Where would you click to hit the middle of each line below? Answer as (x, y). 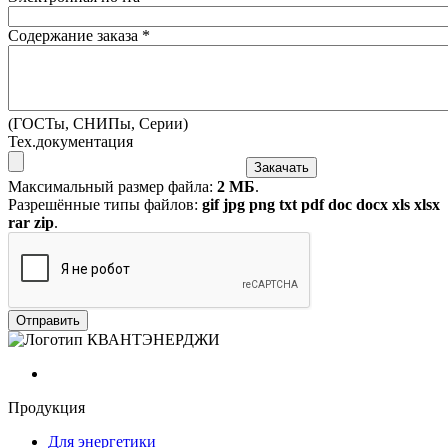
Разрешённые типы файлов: (105, 204)
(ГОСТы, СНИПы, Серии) (98, 123)
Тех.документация (70, 141)
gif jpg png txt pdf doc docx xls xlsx (321, 204)
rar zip (31, 222)
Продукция (46, 407)
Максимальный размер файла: (112, 186)
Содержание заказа (75, 35)
